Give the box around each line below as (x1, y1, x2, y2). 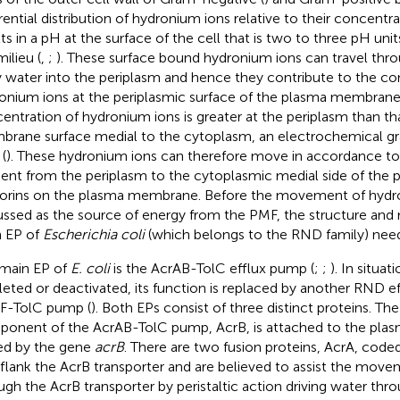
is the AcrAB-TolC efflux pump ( (109, 259, 314, 277)
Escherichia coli (42, 225, 145, 243)
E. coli (70, 259, 110, 277)
